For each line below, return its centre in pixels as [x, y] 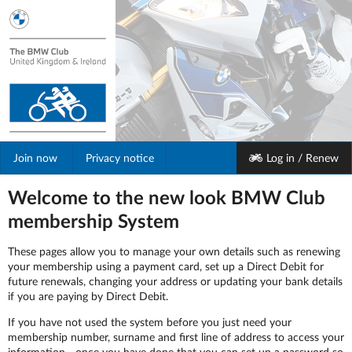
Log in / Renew [302, 158]
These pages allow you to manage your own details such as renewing [174, 251]
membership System [93, 220]
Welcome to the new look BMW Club [167, 197]
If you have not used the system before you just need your [150, 322]
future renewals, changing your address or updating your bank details [175, 281]
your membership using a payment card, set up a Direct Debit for [166, 266]
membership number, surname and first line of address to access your [176, 337]
